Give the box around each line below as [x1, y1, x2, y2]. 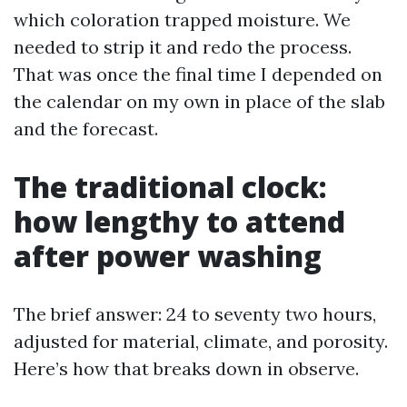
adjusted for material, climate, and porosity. [14, 330, 388, 352]
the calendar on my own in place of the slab [14, 90, 385, 113]
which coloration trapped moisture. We [14, 8, 351, 31]
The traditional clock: [14, 167, 327, 206]
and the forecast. [14, 117, 158, 140]
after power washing [14, 236, 322, 275]
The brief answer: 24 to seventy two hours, [14, 303, 376, 325]
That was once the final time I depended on [14, 63, 382, 85]
